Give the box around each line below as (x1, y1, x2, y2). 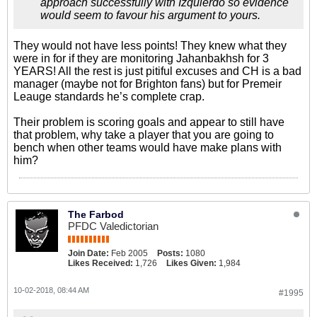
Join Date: (68, 248, 109, 258)
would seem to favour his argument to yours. (40, 9, 260, 21)
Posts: (157, 248, 183, 258)
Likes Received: (68, 258, 133, 268)
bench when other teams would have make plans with (13, 142, 282, 154)
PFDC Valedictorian (68, 220, 158, 232)
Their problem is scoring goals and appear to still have (13, 116, 284, 128)
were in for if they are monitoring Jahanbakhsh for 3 (13, 52, 269, 64)
